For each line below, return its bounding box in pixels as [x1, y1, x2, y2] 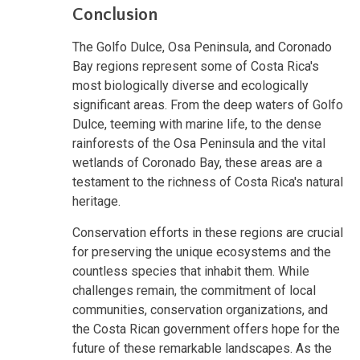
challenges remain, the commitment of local [72, 282, 316, 298]
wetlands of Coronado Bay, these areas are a [72, 154, 322, 170]
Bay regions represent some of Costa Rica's [72, 58, 319, 74]
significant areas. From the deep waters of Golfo [72, 96, 343, 112]
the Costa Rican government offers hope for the [72, 321, 340, 337]
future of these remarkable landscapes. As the [72, 340, 332, 356]
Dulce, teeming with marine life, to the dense [72, 116, 321, 132]
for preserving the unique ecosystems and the [72, 243, 331, 260]
